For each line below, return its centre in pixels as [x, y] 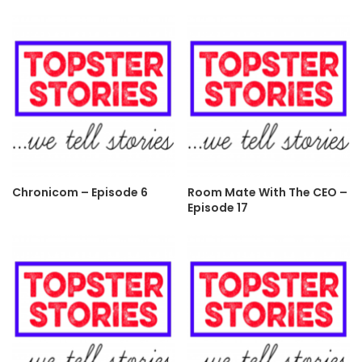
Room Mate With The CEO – [267, 192]
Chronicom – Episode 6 [80, 192]
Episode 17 [218, 207]
